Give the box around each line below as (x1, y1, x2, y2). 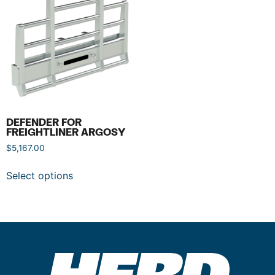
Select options (6, 169, 73, 182)
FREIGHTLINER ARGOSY (6, 126, 125, 138)
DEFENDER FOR (6, 116, 82, 128)
